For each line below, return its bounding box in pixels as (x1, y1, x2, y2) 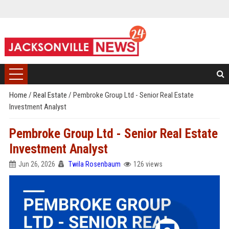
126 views (133, 160, 163, 168)
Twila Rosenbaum (68, 160, 121, 168)
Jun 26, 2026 (18, 160, 55, 168)
